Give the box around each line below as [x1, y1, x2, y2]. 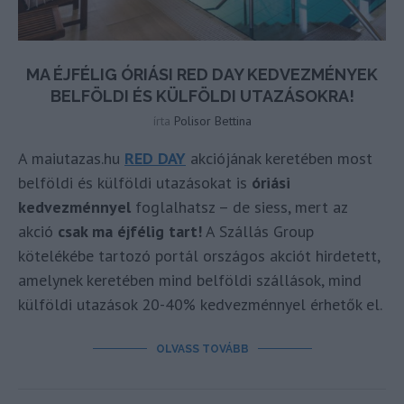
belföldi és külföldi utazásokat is [18, 172, 252, 194]
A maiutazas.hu [18, 148, 124, 170]
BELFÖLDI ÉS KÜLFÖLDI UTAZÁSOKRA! [50, 87, 354, 106]
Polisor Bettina [173, 113, 252, 130]
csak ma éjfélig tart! [58, 221, 202, 243]
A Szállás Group [202, 221, 314, 243]
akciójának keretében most [186, 148, 372, 170]
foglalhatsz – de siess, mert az [131, 197, 347, 218]
